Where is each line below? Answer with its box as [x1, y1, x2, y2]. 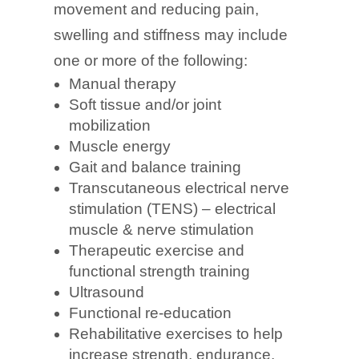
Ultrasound [69, 283, 145, 301]
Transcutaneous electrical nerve [69, 179, 290, 196]
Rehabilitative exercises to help [69, 325, 284, 342]
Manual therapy [69, 75, 177, 92]
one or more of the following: [54, 51, 248, 69]
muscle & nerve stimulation [69, 220, 255, 238]
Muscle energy [69, 137, 171, 155]
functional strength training [69, 262, 251, 280]
